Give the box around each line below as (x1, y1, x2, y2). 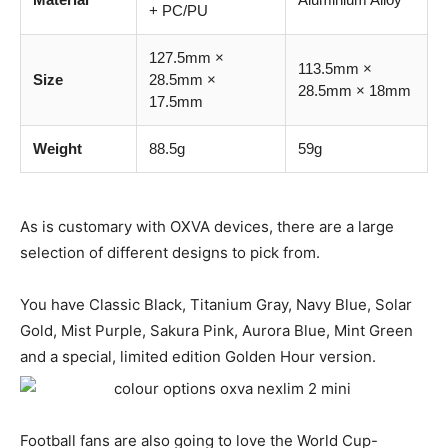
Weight (33, 140, 82, 158)
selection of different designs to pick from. (20, 243, 320, 263)
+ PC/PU (149, 2, 208, 20)
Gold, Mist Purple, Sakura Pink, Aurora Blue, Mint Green (20, 321, 413, 341)
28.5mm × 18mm (298, 82, 411, 100)
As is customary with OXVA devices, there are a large (20, 217, 394, 237)
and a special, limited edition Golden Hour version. (20, 347, 376, 367)
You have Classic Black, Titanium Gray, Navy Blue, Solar (20, 295, 412, 315)
